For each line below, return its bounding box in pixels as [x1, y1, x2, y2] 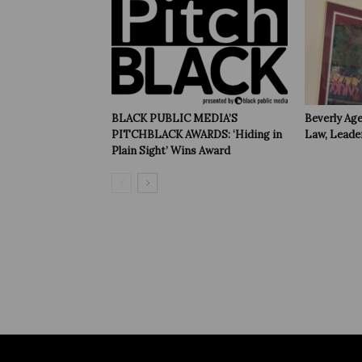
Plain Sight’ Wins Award [112, 144, 230, 158]
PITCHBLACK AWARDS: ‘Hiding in [112, 128, 282, 141]
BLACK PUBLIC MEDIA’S [112, 112, 238, 125]
